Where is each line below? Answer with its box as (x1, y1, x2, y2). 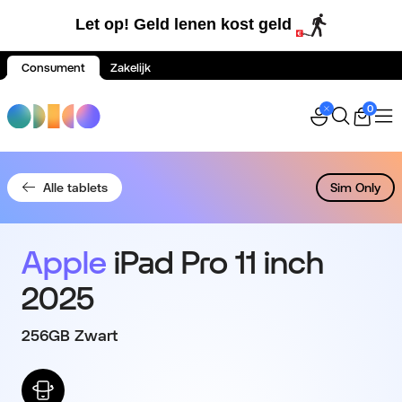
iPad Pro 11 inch (114, 244, 324, 282)
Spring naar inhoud (29, 82, 154, 100)
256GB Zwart (22, 326, 118, 345)
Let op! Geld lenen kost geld (74, 15, 292, 33)
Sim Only (330, 180, 380, 196)
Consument (22, 61, 85, 75)
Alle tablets (43, 180, 108, 196)
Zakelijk (110, 61, 151, 75)
